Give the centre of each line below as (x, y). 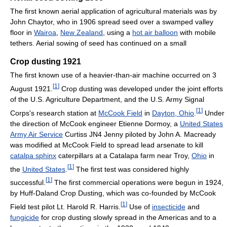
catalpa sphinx (33, 155)
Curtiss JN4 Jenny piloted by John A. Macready (139, 134)
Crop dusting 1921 (46, 62)
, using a (118, 33)
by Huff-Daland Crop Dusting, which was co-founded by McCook (113, 193)
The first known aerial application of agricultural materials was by (113, 11)
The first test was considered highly (131, 169)
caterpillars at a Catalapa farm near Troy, (124, 155)
